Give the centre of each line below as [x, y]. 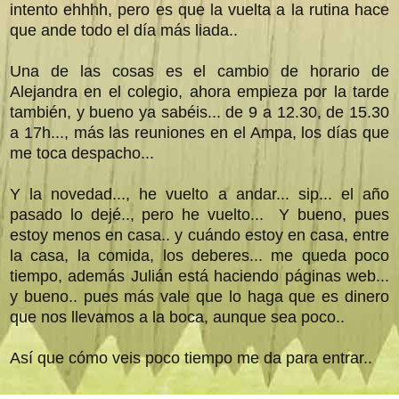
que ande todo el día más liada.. [124, 30]
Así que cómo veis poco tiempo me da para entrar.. [191, 358]
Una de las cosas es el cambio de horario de [199, 71]
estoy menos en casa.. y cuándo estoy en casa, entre [199, 235]
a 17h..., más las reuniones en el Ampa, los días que [199, 132]
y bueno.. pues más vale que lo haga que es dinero [199, 296]
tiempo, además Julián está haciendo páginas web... [199, 276]
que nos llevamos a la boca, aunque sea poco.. [177, 317]
